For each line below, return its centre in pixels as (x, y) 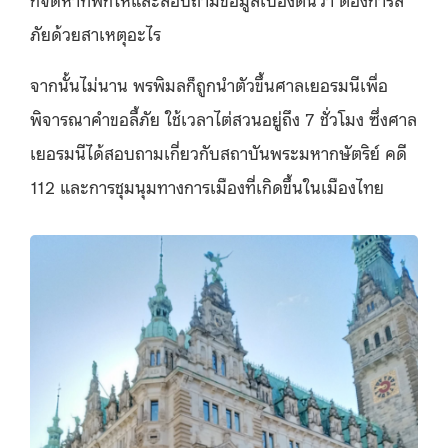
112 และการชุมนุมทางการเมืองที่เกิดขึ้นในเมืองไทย (207, 185)
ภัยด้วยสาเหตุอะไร (95, 32)
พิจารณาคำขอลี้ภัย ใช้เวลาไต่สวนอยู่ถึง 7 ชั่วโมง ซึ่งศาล (223, 117)
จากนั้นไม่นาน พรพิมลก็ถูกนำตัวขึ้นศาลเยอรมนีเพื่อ (209, 83)
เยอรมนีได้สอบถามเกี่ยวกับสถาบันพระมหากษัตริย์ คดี (218, 151)
